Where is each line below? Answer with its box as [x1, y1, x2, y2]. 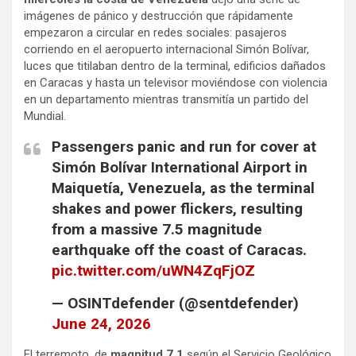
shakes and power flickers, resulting [52, 199, 303, 218]
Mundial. [24, 108, 66, 123]
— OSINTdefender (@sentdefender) [52, 293, 299, 312]
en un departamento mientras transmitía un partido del [24, 91, 308, 106]
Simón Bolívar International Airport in [52, 157, 308, 176]
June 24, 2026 [52, 314, 151, 333]
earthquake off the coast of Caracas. [52, 240, 307, 259]
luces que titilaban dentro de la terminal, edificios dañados [24, 58, 326, 73]
